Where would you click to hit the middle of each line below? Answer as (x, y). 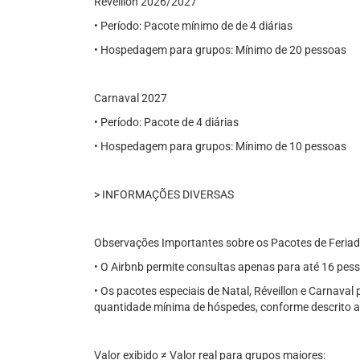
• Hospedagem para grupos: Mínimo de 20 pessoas (220, 50)
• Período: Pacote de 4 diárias (166, 122)
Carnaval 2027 (131, 98)
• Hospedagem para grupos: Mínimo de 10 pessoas (220, 146)
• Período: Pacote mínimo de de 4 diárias (193, 26)
